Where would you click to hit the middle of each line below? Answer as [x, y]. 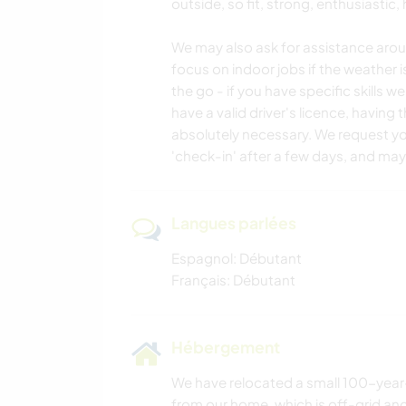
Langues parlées [234, 223]
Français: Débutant [233, 280]
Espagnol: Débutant [237, 258]
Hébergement [226, 348]
